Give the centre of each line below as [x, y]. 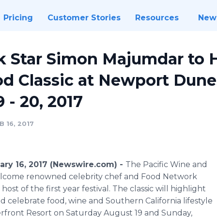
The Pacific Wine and [166, 164]
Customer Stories [84, 18]
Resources [157, 18]
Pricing [18, 18]
